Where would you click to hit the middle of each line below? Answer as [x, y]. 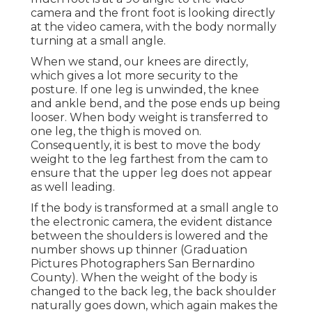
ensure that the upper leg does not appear [151, 173]
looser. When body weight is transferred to [149, 118]
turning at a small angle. [98, 41]
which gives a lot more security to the [134, 76]
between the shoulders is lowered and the [149, 236]
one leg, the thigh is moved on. [116, 132]
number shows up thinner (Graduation [139, 250]
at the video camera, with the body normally [154, 27]
